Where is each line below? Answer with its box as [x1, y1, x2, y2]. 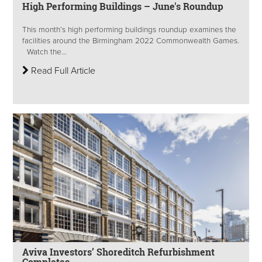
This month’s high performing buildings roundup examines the [22, 25, 236, 35]
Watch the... [22, 47, 67, 57]
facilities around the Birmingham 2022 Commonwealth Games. [22, 36, 239, 46]
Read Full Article [29, 64, 95, 77]
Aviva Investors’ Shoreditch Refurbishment [22, 246, 215, 258]
